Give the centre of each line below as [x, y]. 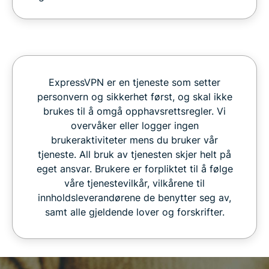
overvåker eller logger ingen [134, 125]
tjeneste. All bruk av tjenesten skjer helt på [134, 154]
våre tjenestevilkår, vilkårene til [134, 183]
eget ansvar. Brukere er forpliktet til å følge [134, 168]
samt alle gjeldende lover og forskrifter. [134, 212]
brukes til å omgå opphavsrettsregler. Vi [134, 111]
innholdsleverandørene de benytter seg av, [134, 197]
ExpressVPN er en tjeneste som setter [134, 82]
